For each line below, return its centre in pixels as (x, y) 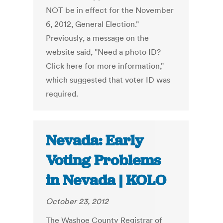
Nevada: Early (95, 141)
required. (62, 94)
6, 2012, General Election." (93, 24)
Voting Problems (104, 161)
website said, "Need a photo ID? (104, 52)
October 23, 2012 (77, 201)
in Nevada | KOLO (106, 180)
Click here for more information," (105, 66)
